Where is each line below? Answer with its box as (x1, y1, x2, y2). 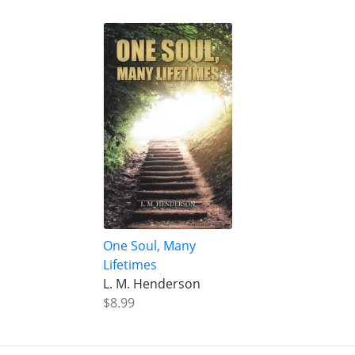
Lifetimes (102, 256, 157, 274)
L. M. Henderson (102, 275, 200, 293)
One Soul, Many (102, 237, 196, 255)
